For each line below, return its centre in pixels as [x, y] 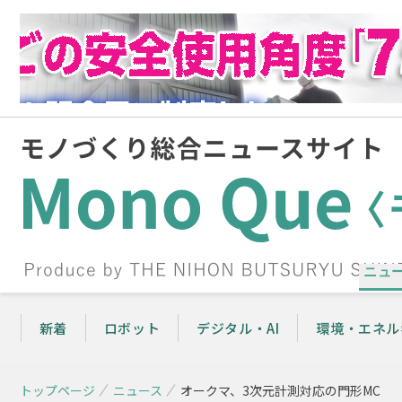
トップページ [57, 390]
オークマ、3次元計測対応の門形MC [280, 390]
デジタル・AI [238, 328]
